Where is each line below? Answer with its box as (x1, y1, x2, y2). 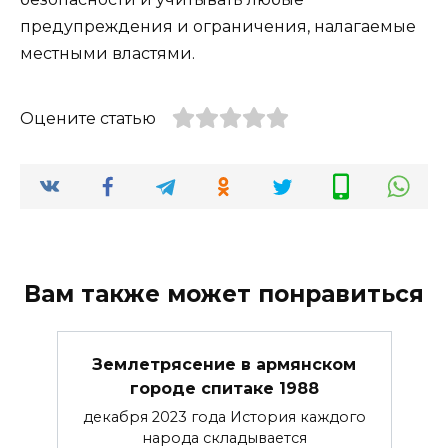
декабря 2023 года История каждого (82, 407, 366, 426)
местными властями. (20, 44, 195, 64)
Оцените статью (20, 109, 156, 129)
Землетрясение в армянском (92, 354, 356, 374)
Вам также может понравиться (24, 280, 424, 309)
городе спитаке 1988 (129, 378, 319, 398)
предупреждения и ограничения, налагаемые (20, 17, 416, 37)
